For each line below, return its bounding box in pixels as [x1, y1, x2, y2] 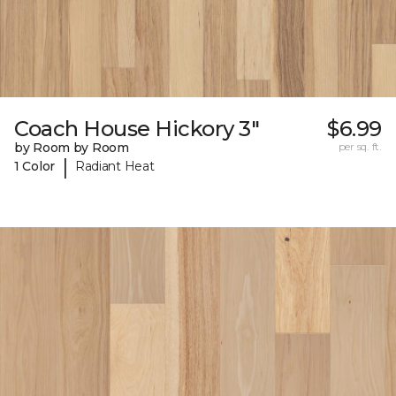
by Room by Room [14, 139, 129, 156]
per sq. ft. [338, 139, 382, 153]
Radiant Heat [74, 158, 155, 175]
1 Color [14, 158, 56, 175]
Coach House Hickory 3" [14, 115, 260, 141]
